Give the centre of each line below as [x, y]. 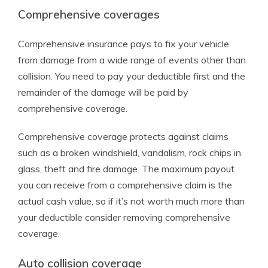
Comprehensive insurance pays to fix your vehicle [124, 44]
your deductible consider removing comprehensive [124, 217]
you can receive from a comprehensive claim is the [125, 185]
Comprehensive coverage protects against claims [123, 136]
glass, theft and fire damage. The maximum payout [126, 169]
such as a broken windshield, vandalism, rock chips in [130, 153]
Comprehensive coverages [89, 14]
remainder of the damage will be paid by [103, 92]
